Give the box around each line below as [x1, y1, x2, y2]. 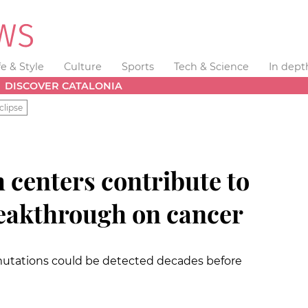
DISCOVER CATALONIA [5, 79, 123, 92]
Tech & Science [173, 60, 249, 73]
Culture [64, 60, 102, 73]
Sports [121, 60, 154, 73]
